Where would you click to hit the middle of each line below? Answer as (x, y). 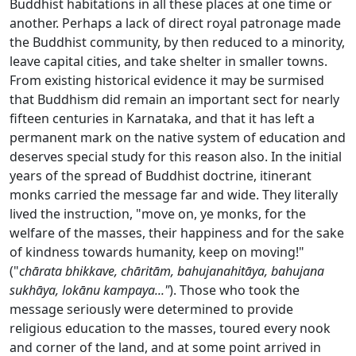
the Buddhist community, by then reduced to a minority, (177, 43)
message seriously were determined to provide (151, 310)
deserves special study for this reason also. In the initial (176, 157)
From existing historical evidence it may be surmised (167, 81)
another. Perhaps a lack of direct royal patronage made (175, 23)
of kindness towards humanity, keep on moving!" (157, 252)
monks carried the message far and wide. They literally (174, 195)
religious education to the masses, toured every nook (170, 329)
